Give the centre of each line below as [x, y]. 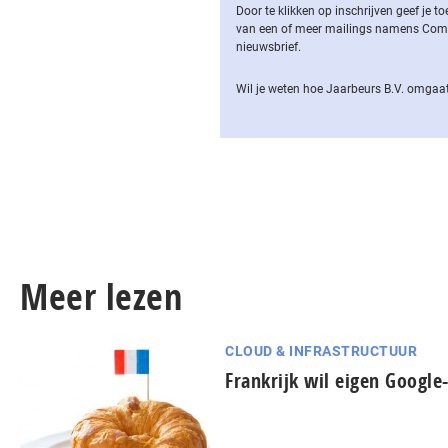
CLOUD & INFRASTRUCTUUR [321, 351]
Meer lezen [101, 296]
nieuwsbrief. [268, 47]
